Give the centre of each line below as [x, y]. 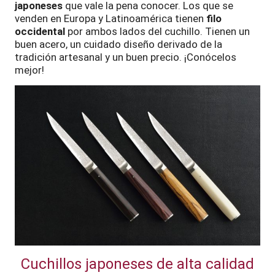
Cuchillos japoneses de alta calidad [137, 264]
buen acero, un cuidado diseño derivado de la [118, 44]
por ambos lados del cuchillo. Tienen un [157, 31]
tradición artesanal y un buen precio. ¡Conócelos [126, 57]
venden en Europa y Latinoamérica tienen [110, 18]
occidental [40, 31]
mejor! [29, 70]
